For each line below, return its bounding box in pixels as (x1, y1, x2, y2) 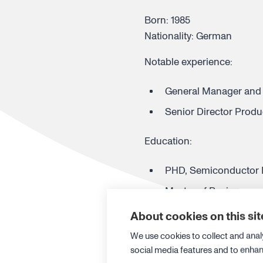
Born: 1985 (144, 14, 190, 27)
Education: (144, 134, 192, 148)
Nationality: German (144, 29, 234, 43)
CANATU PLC (144, 234, 206, 248)
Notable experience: (144, 55, 232, 69)
